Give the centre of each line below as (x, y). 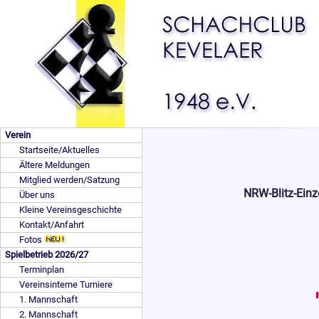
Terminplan (42, 270)
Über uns (37, 195)
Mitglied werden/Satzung (69, 180)
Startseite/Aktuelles (59, 150)
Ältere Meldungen (54, 165)
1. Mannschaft (48, 299)
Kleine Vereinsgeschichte (70, 210)
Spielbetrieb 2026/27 (47, 255)
